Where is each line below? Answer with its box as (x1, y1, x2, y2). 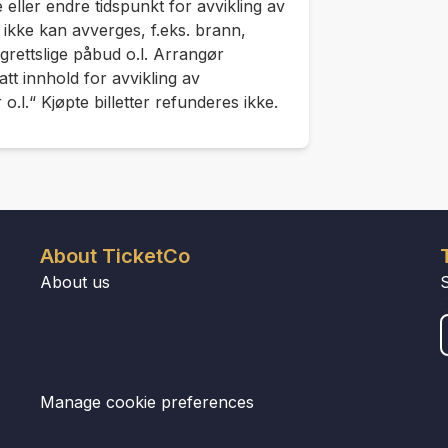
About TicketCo (39, 244, 190, 268)
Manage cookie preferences (39, 392, 254, 412)
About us (39, 272, 110, 292)
